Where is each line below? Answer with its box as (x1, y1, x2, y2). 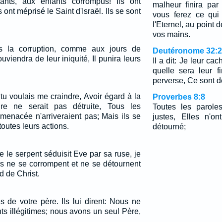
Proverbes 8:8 (152, 93, 205, 101)
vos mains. (152, 30, 190, 39)
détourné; (152, 122, 186, 131)
